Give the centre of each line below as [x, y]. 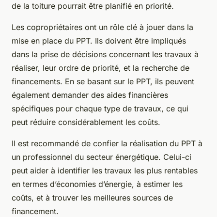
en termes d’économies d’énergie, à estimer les [97, 184]
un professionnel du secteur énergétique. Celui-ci [101, 157]
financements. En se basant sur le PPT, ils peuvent [103, 81]
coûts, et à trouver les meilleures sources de [92, 197]
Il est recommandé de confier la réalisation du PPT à [107, 143]
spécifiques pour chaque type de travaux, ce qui [100, 108]
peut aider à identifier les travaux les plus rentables [105, 170]
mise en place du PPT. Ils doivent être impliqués [99, 40]
